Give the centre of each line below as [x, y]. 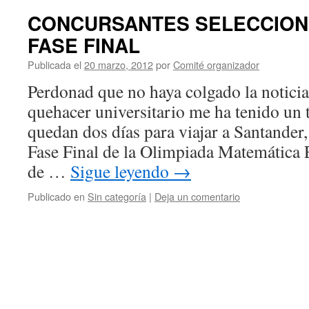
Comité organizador [216, 64]
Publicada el [54, 64]
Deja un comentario [197, 196]
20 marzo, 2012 [119, 64]
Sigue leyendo [122, 171]
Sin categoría [117, 196]
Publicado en [56, 196]
